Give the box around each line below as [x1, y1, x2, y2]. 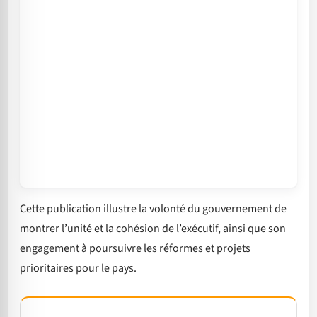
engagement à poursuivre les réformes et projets [20, 241, 250, 257]
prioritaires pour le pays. [20, 260, 137, 277]
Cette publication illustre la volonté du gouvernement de [20, 201, 287, 217]
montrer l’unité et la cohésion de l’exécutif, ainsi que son [20, 221, 286, 237]
